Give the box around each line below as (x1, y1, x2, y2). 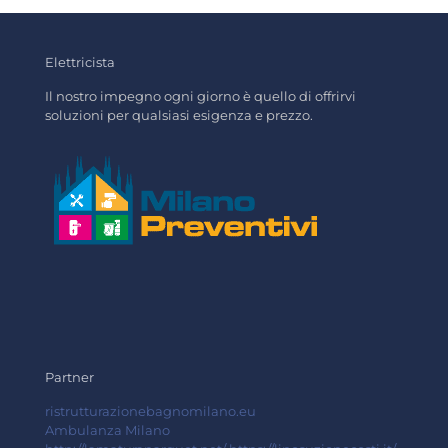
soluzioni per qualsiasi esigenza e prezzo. (45, 107, 313, 123)
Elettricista (45, 54, 115, 70)
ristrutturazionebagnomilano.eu (45, 403, 256, 419)
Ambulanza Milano (45, 422, 170, 438)
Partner (45, 369, 94, 385)
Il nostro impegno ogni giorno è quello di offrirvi (45, 88, 356, 104)
